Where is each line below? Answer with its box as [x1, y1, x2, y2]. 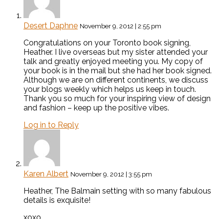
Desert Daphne [23, 21, 78, 31]
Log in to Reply [23, 120, 79, 130]
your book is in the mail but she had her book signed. [23, 66, 212, 76]
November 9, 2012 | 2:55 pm [80, 22, 161, 30]
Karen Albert [23, 169, 68, 179]
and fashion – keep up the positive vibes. [23, 103, 169, 113]
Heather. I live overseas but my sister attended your [23, 47, 208, 57]
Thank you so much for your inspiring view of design [23, 94, 211, 104]
